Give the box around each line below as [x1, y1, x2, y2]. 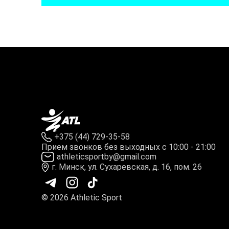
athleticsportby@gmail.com [57, 151, 156, 162]
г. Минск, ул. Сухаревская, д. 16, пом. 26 [52, 162, 202, 172]
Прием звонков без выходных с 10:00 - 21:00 [41, 142, 216, 152]
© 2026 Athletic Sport [41, 192, 122, 202]
